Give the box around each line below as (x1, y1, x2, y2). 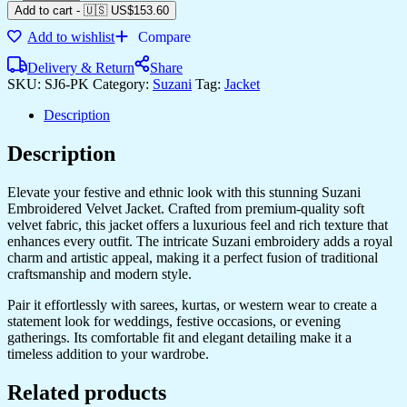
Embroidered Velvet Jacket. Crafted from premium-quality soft (7, 200, 364, 216)
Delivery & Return (27, 59, 134, 75)
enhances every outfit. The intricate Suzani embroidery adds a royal (7, 233, 392, 249)
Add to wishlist (27, 28, 115, 45)
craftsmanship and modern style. (7, 265, 192, 282)
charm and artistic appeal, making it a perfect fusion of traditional (7, 249, 378, 265)
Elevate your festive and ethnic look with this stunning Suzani (7, 184, 361, 200)
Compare (138, 28, 192, 45)
